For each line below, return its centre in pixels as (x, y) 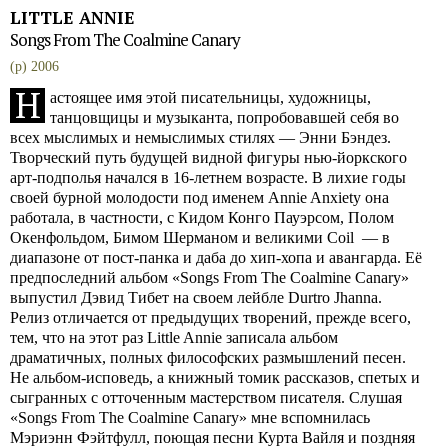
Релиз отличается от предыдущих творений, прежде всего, (210, 317)
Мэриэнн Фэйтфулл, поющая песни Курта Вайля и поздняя (212, 437)
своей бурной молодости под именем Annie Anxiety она (199, 197)
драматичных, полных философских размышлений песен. (208, 357)
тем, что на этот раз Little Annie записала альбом (174, 337)
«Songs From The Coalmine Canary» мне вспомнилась (190, 417)
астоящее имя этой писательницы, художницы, (210, 97)
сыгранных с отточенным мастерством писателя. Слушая (206, 397)
